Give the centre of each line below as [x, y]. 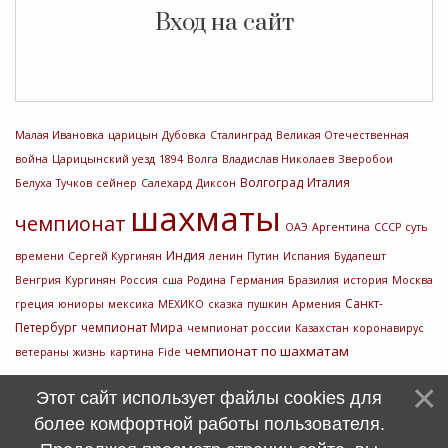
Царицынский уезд [103, 159]
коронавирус [388, 328]
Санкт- [364, 303]
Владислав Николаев [278, 159]
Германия [257, 280]
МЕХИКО [181, 304]
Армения [316, 304]
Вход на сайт [224, 23]
